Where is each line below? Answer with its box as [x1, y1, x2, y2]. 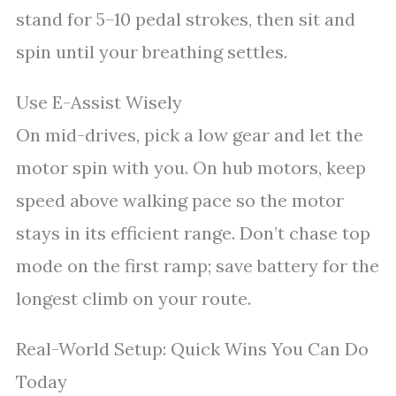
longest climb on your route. [16, 287, 251, 309]
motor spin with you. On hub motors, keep [16, 156, 366, 179]
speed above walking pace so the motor [16, 189, 344, 211]
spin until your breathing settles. [16, 41, 287, 63]
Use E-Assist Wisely [16, 91, 182, 113]
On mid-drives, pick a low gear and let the [16, 124, 363, 146]
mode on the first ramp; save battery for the [16, 255, 379, 277]
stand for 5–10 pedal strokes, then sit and [16, 8, 355, 30]
